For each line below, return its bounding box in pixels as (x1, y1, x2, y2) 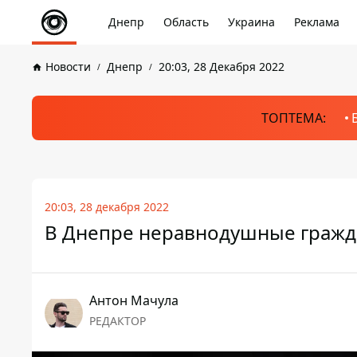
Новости (45, 59, 91, 74)
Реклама (294, 14, 339, 29)
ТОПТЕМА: (261, 109, 326, 127)
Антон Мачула (89, 292, 178, 309)
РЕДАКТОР (89, 313, 146, 328)
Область (163, 14, 209, 29)
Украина (228, 14, 275, 29)
